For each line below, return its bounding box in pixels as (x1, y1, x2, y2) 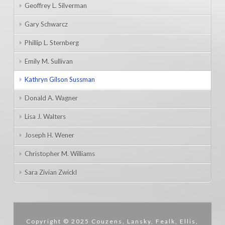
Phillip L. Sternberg (25, 38, 79, 47)
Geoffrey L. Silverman (25, 1, 87, 10)
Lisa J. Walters (25, 113, 66, 121)
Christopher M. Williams (25, 149, 95, 158)
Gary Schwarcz (25, 20, 68, 28)
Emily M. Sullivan (25, 57, 73, 65)
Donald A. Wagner (25, 94, 78, 102)
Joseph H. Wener (25, 131, 75, 140)
